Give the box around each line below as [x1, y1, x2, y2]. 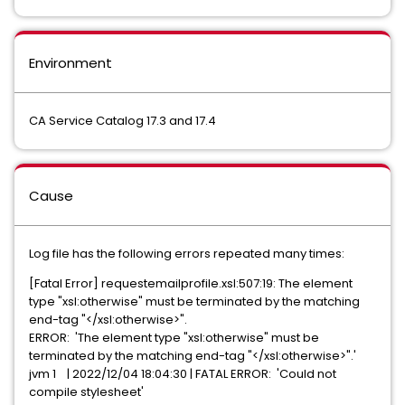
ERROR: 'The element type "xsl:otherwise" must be [29, 329, 319, 346]
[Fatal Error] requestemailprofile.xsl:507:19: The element [29, 275, 353, 292]
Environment [29, 53, 112, 72]
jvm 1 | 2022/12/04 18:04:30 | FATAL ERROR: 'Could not [29, 365, 336, 382]
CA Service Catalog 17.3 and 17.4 [29, 112, 216, 129]
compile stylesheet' [29, 383, 144, 400]
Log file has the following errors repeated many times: [29, 245, 344, 262]
